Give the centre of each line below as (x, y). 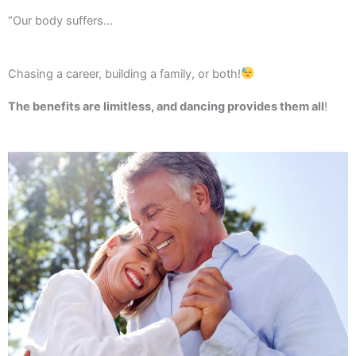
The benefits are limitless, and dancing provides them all (166, 106)
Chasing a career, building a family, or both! (124, 74)
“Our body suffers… (60, 21)
